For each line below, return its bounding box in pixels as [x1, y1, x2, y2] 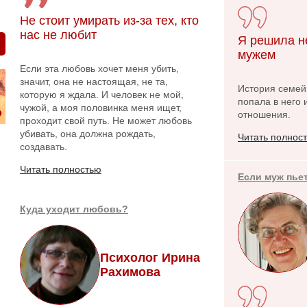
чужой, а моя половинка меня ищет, [20, 102, 182, 113]
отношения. [238, 109, 291, 120]
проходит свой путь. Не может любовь [20, 115, 192, 126]
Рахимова [100, 265, 160, 279]
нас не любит [20, 28, 97, 42]
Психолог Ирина [100, 250, 200, 265]
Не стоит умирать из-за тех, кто [20, 14, 199, 27]
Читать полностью [20, 164, 101, 175]
